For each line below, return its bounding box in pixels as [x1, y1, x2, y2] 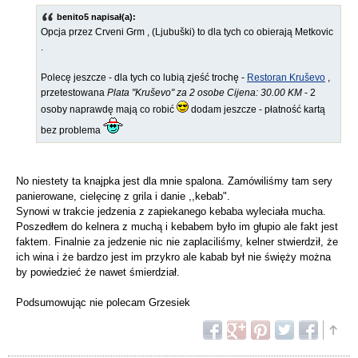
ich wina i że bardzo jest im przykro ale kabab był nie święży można [16, 251, 331, 264]
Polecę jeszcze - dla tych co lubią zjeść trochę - [41, 72, 247, 84]
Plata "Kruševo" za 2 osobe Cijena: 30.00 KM [107, 87, 302, 99]
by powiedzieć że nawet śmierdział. [16, 266, 180, 279]
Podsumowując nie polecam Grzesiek [16, 296, 190, 309]
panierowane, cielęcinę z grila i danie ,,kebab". [16, 190, 230, 203]
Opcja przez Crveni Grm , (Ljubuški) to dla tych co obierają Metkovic [41, 26, 333, 38]
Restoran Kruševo [247, 72, 325, 84]
